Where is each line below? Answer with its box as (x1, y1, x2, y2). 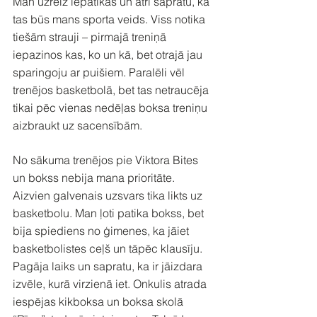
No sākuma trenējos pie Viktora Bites (13, 152, 201, 167)
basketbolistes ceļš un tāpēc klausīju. (13, 241, 205, 255)
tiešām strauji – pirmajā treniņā (13, 29, 169, 44)
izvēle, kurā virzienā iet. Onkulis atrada (13, 276, 209, 291)
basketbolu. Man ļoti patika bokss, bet (13, 205, 207, 220)
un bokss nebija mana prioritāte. (13, 170, 178, 185)
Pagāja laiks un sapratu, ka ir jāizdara (13, 258, 205, 273)
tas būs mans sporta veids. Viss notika (13, 11, 208, 26)
